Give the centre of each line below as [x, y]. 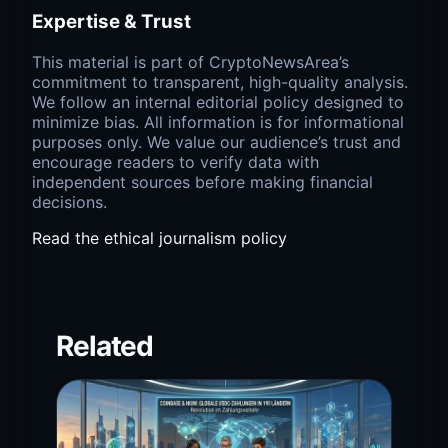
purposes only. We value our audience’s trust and [216, 141]
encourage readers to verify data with [175, 161]
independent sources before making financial [202, 181]
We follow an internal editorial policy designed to [218, 101]
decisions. [69, 201]
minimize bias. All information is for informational [218, 121]
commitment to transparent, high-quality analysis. [220, 81]
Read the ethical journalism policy [159, 237]
